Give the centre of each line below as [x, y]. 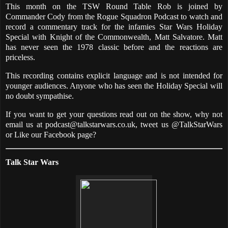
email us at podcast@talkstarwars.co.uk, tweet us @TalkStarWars [114, 124]
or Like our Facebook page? [51, 134]
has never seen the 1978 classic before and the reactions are [114, 47]
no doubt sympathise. [40, 96]
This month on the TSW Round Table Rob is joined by [114, 7]
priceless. [20, 58]
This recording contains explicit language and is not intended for [114, 76]
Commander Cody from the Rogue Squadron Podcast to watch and [114, 17]
